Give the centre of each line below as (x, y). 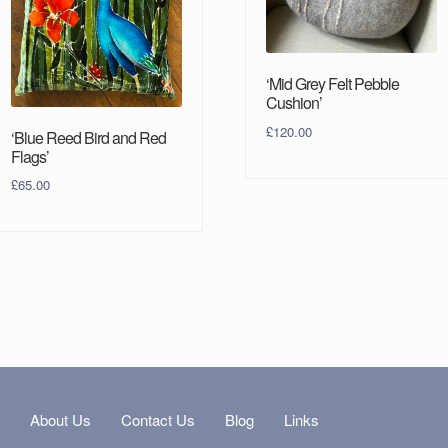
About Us (61, 419)
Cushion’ (294, 103)
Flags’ (30, 156)
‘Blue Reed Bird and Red (89, 137)
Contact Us (158, 419)
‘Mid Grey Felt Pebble (333, 84)
